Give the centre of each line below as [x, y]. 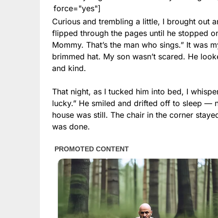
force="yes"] [77, 8]
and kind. [69, 68]
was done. [71, 126]
